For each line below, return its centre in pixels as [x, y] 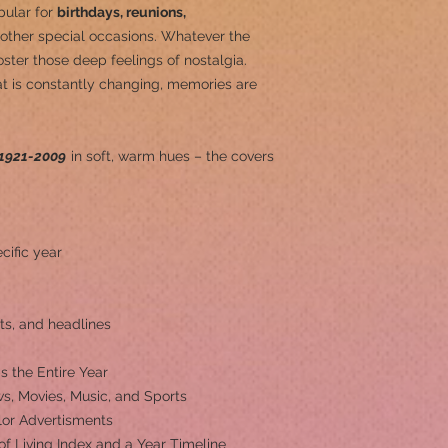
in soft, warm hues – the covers [170, 156]
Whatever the [205, 36]
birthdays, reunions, [121, 12]
